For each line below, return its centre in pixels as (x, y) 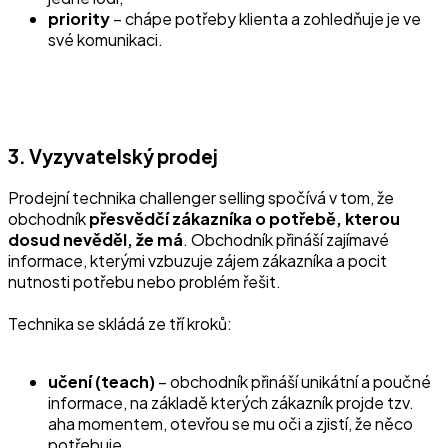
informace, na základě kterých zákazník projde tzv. (231, 402)
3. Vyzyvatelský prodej (113, 156)
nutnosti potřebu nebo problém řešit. (144, 281)
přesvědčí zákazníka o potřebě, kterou (244, 218)
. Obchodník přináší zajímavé (286, 239)
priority (79, 19)
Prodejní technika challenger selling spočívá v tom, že (201, 197)
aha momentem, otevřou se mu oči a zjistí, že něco (230, 423)
